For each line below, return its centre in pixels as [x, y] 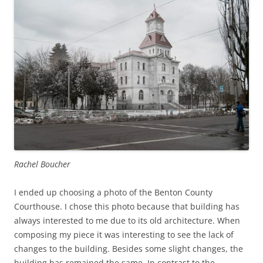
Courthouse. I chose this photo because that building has [127, 206]
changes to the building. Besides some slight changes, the [129, 248]
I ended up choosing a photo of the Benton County [113, 192]
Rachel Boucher [42, 164]
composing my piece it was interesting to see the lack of [124, 234]
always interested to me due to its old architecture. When [127, 220]
